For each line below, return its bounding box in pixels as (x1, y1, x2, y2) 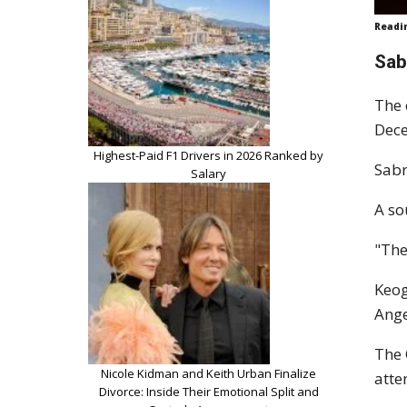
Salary (191, 164, 226, 182)
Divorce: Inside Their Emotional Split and (98, 382, 319, 400)
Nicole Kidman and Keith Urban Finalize (101, 364, 316, 382)
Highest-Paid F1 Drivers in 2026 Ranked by (94, 146, 323, 164)
